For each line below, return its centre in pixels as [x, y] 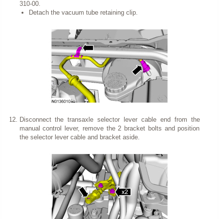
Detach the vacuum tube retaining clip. [83, 12]
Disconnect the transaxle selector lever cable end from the [109, 119]
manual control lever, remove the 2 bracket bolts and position [109, 128]
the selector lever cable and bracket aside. [79, 137]
